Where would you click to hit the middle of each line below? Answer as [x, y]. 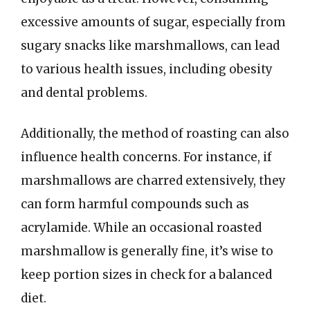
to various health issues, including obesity [147, 69]
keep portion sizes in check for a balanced [146, 275]
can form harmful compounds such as [135, 204]
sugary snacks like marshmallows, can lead [150, 45]
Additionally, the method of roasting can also [155, 134]
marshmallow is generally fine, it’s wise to [147, 251]
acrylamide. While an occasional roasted [141, 228]
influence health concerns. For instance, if [146, 157]
